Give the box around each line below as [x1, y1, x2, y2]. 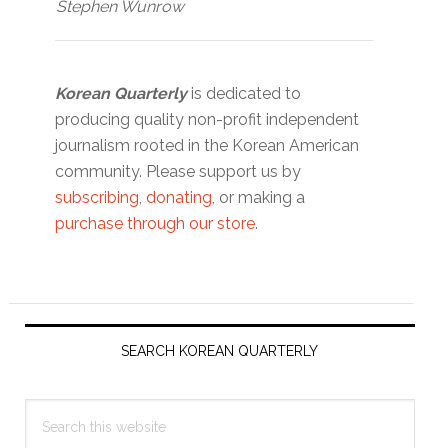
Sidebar [3, 339, 117, 375]
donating [146, 188, 213, 208]
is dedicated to [187, 84, 302, 104]
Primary [3, 303, 116, 339]
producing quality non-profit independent [55, 110, 360, 130]
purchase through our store [55, 214, 256, 234]
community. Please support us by [55, 162, 302, 182]
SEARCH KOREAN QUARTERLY [121, 343, 319, 360]
